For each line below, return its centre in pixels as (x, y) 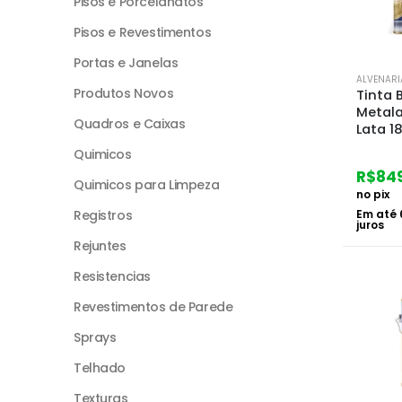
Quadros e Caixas (130, 123)
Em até (378, 214)
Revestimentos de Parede (153, 306)
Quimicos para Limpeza (147, 184)
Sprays (95, 337)
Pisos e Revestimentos (143, 32)
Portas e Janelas (126, 62)
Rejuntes (100, 245)
